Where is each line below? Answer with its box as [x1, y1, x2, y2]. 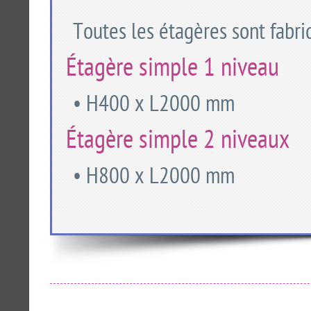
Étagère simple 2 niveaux [66, 127, 289, 158]
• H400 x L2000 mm [72, 93, 235, 120]
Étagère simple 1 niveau [66, 55, 279, 86]
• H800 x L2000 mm [72, 165, 235, 192]
